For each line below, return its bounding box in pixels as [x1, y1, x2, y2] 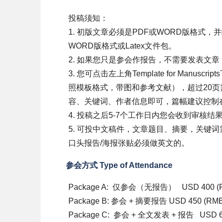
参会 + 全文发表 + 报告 [111, 211, 196, 219]
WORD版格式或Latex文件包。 [68, 42, 176, 50]
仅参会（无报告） [111, 183, 178, 191]
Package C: [68, 211, 110, 219]
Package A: [68, 183, 109, 191]
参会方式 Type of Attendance [66, 161, 172, 169]
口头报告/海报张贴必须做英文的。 [68, 139, 189, 147]
